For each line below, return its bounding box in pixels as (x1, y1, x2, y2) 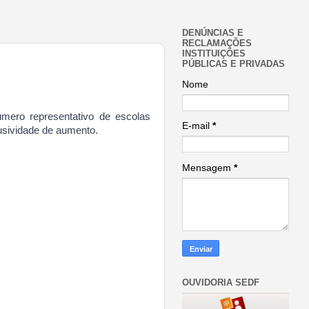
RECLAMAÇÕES (182, 38, 252, 49)
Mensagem (182, 162, 234, 173)
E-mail (182, 121, 212, 132)
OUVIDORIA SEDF (182, 277, 259, 288)
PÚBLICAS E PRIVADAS (182, 59, 285, 70)
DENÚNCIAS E (182, 28, 243, 39)
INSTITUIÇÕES (182, 48, 246, 59)
